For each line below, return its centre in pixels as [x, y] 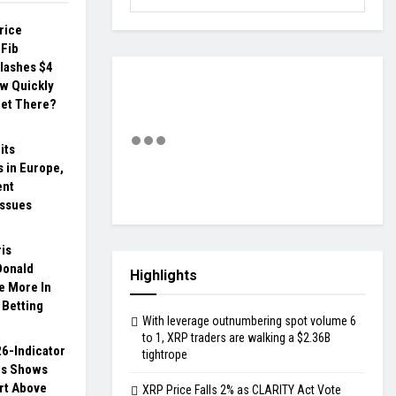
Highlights [164, 276]
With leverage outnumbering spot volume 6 [249, 321]
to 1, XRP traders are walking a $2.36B [236, 338]
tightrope [165, 355]
